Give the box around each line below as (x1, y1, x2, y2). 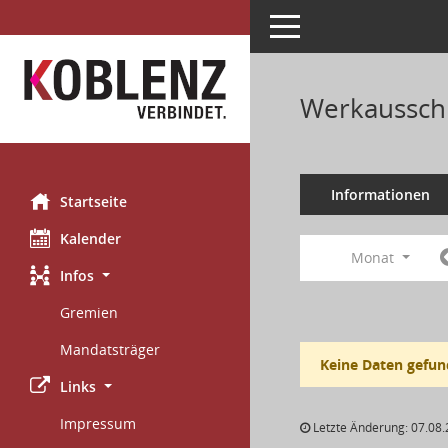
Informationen (330, 185, 430, 204)
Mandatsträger (60, 340, 160, 359)
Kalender (60, 229, 121, 248)
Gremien (60, 303, 118, 322)
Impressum (60, 414, 136, 433)
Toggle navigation (269, 15, 387, 34)
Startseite (60, 192, 127, 211)
